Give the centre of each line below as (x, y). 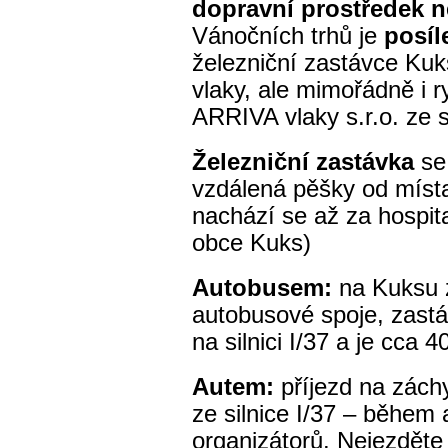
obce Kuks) (251, 243)
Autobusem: (265, 288)
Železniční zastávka (306, 162)
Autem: (233, 387)
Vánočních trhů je (288, 36)
